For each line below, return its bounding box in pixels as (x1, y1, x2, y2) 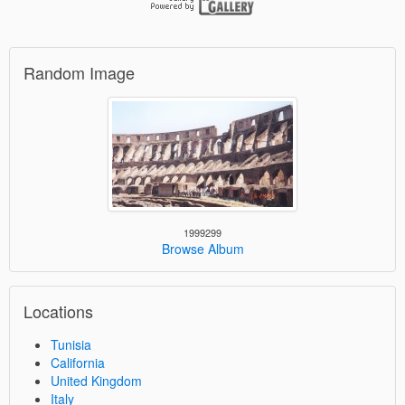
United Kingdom (51, 372, 142, 391)
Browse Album (161, 240, 244, 259)
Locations (24, 299, 93, 324)
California (51, 353, 105, 372)
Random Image (24, 61, 135, 85)
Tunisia (51, 335, 91, 354)
